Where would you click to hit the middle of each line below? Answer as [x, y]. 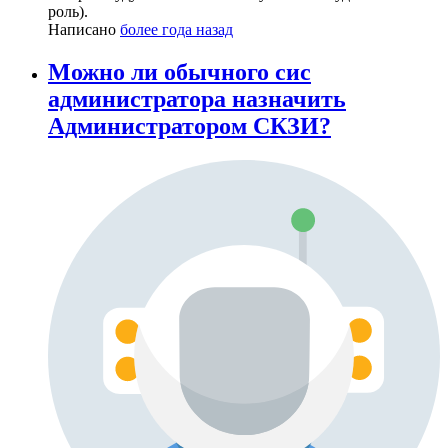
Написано [84, 30]
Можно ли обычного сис [179, 72]
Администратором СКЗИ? [189, 126]
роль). [68, 12]
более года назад [176, 30]
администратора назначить [197, 99]
